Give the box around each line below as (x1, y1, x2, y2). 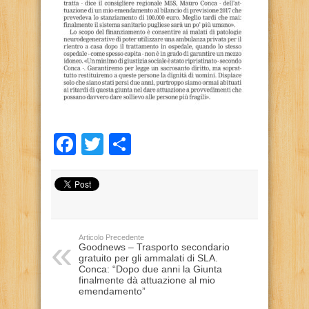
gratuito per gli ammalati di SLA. (79, 252, 218, 263)
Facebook (76, 132, 174, 157)
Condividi (131, 132, 222, 157)
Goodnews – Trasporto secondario (79, 241, 230, 252)
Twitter (103, 132, 169, 157)
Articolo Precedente (79, 233, 144, 241)
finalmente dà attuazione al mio (79, 275, 215, 286)
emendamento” (79, 286, 146, 297)
